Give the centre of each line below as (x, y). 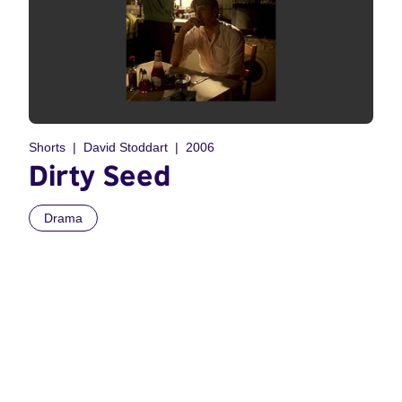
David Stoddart (126, 148)
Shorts (47, 148)
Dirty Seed (100, 175)
